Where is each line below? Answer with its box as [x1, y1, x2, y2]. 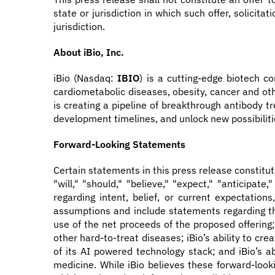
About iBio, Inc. [53, 46, 124, 58]
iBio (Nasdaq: [53, 72, 118, 84]
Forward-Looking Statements [53, 138, 185, 150]
